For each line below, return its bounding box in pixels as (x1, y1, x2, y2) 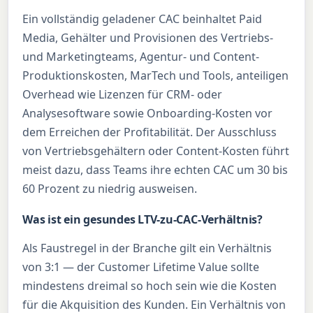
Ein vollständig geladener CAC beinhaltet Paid (22, 11, 263, 27)
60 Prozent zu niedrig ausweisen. (22, 181, 198, 197)
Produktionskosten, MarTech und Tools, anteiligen (22, 68, 289, 84)
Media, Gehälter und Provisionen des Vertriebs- (22, 30, 274, 46)
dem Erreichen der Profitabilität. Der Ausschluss (22, 124, 277, 140)
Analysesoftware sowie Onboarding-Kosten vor (22, 105, 273, 122)
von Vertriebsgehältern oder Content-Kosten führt (22, 143, 290, 159)
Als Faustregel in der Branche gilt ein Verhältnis (22, 240, 272, 256)
